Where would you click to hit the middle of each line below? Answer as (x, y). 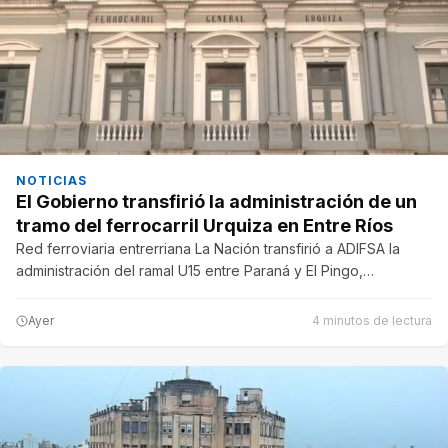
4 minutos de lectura (372, 321)
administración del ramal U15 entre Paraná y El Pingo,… (195, 271)
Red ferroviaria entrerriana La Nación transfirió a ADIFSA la (208, 249)
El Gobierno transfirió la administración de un (216, 202)
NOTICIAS (51, 181)
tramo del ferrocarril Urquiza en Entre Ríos (204, 226)
